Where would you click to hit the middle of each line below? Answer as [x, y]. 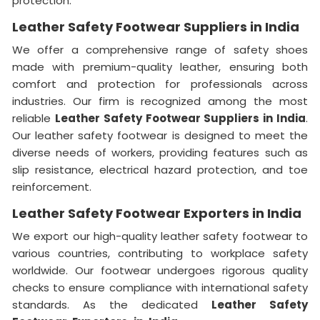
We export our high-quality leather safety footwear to [160, 236]
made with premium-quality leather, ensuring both [160, 66]
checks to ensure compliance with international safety [160, 287]
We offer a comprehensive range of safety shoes [160, 49]
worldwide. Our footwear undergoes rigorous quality [160, 270]
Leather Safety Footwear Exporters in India [157, 213]
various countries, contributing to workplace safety [160, 253]
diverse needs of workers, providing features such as [160, 152]
